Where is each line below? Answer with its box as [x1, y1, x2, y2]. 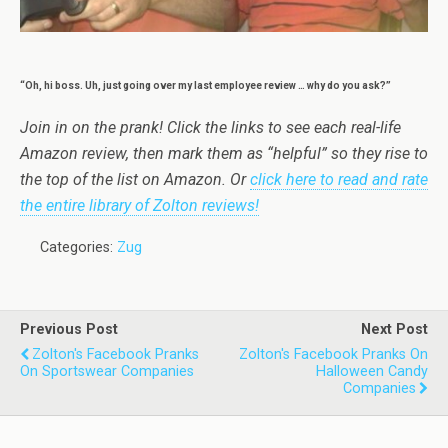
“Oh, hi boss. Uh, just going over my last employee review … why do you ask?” [20, 80, 391, 92]
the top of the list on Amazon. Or [20, 170, 250, 190]
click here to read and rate [250, 170, 428, 190]
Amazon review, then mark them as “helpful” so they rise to [20, 144, 428, 164]
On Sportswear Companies [20, 363, 194, 381]
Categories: [40, 239, 117, 257]
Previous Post [20, 321, 118, 339]
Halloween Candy [316, 363, 428, 381]
